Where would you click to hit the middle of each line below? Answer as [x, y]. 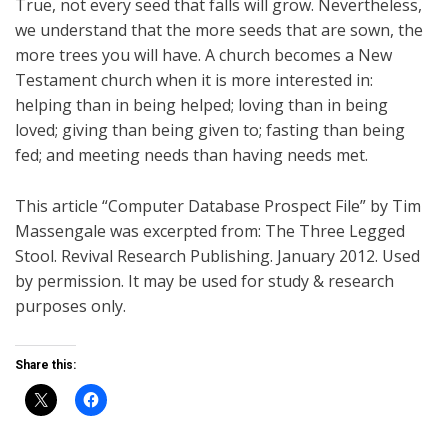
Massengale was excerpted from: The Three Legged [210, 231]
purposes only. [70, 306]
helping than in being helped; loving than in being [201, 105]
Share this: [45, 365]
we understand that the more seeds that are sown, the [219, 30]
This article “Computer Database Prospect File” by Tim [218, 206]
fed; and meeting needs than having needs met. [191, 155]
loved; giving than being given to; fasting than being [210, 130]
